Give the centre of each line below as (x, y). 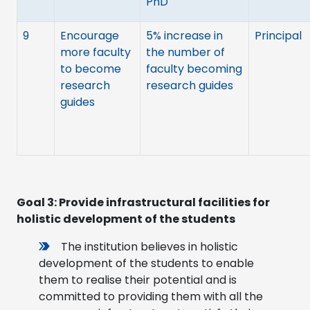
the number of (185, 52)
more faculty (95, 52)
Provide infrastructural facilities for (164, 202)
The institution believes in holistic (149, 246)
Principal (278, 35)
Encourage (90, 35)
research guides (190, 85)
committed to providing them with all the (151, 296)
